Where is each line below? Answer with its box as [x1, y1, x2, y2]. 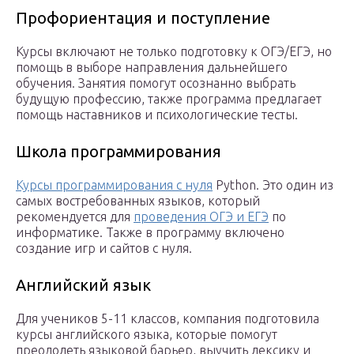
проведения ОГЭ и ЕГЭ [134, 209, 269, 224]
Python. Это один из [213, 178, 333, 193]
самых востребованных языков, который [16, 194, 260, 209]
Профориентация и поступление [16, 9, 270, 28]
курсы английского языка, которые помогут [16, 327, 277, 342]
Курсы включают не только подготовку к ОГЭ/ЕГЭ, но [16, 44, 332, 59]
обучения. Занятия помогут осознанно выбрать [16, 76, 296, 91]
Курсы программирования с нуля [16, 178, 213, 193]
